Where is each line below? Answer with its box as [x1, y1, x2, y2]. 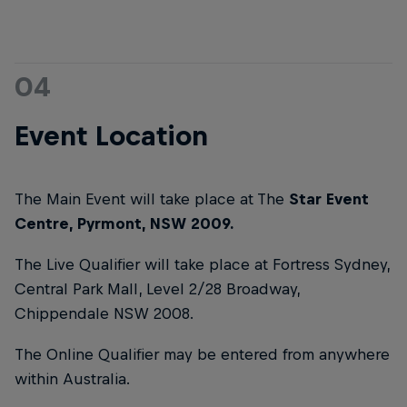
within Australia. [15, 370, 130, 389]
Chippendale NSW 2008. [15, 303, 194, 323]
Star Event [289, 189, 369, 208]
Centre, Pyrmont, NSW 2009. [15, 213, 233, 233]
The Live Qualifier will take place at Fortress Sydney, [15, 254, 390, 273]
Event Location [15, 119, 208, 151]
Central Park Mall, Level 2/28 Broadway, [15, 279, 300, 298]
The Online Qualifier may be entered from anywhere [15, 345, 390, 364]
